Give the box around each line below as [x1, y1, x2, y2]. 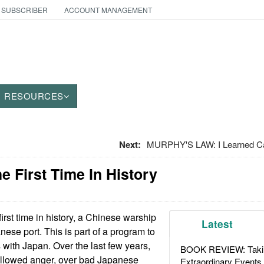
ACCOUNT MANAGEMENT [64, 5, 152, 15]
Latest [202, 217, 233, 231]
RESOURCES [4, 90, 64, 102]
